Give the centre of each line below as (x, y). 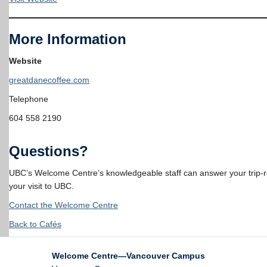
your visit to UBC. (41, 186)
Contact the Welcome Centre (63, 205)
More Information (68, 39)
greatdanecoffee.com (49, 80)
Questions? (49, 151)
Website (25, 61)
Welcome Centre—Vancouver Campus (128, 256)
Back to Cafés (35, 224)
